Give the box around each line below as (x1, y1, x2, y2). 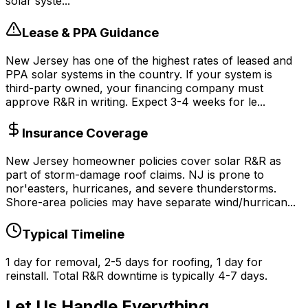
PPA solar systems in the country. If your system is (5, 67, 272, 81)
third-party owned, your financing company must (5, 80, 263, 95)
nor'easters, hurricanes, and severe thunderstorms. (5, 181, 276, 196)
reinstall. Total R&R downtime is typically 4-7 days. (5, 268, 267, 283)
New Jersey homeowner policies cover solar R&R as (5, 154, 281, 168)
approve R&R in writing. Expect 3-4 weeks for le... (5, 94, 265, 109)
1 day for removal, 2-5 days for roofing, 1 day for (5, 254, 263, 269)
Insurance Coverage (22, 125, 148, 142)
